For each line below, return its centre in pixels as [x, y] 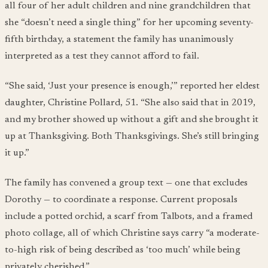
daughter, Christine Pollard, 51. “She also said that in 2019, [130, 103]
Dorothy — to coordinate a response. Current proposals [121, 200]
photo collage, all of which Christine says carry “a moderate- [132, 233]
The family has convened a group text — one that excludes [126, 183]
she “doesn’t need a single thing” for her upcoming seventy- [129, 22]
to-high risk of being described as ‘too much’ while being [123, 250]
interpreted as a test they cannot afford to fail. [102, 56]
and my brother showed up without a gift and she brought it [132, 119]
